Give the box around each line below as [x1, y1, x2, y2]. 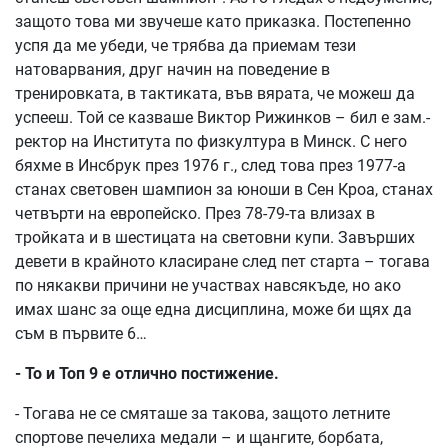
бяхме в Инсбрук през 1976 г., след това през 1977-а [15, 156, 406, 175]
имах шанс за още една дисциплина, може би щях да [15, 300, 412, 319]
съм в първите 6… [15, 324, 147, 343]
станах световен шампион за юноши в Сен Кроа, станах [15, 180, 433, 199]
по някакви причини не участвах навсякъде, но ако [15, 276, 401, 295]
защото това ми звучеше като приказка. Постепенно [15, 12, 411, 31]
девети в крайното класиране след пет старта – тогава [15, 252, 430, 271]
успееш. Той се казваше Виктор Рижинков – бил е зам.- [15, 108, 430, 127]
